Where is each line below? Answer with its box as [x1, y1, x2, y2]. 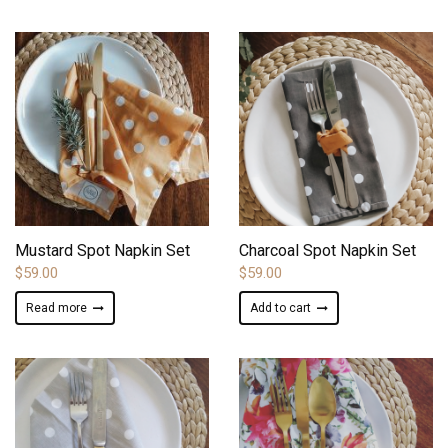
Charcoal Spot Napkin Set [239, 241, 416, 260]
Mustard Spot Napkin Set [15, 241, 190, 260]
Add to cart [250, 301, 311, 315]
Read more [26, 301, 87, 315]
